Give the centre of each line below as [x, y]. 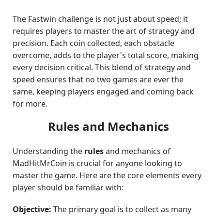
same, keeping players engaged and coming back [103, 92]
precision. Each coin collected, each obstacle [94, 43]
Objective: [32, 209]
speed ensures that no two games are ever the [98, 79]
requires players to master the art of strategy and [104, 31]
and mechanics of [137, 151]
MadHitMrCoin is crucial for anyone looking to [98, 163]
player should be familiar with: [68, 187]
